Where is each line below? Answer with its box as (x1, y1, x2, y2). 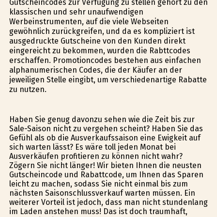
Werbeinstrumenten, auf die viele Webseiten (9, 16, 169, 26)
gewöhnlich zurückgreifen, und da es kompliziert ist (9, 26, 195, 36)
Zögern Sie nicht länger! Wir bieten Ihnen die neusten (9, 161, 201, 170)
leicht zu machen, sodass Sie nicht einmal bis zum (9, 179, 188, 189)
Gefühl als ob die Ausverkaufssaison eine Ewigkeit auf (9, 133, 201, 143)
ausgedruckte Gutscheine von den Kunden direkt (9, 36, 186, 46)
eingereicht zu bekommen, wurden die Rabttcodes (9, 46, 190, 55)
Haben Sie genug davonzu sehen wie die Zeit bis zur (9, 115, 195, 124)
